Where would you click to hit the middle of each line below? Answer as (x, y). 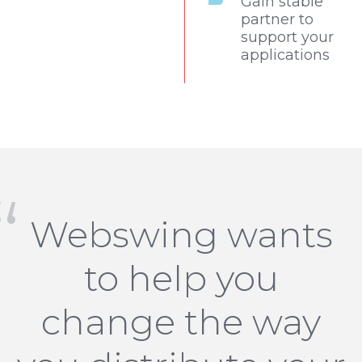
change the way (181, 322)
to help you (181, 278)
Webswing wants (181, 235)
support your (287, 38)
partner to (277, 20)
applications (285, 55)
